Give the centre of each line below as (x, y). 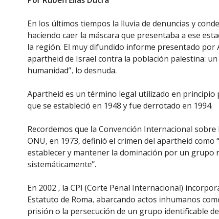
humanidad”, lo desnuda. (72, 70)
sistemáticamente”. (62, 164)
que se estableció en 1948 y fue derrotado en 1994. (120, 106)
